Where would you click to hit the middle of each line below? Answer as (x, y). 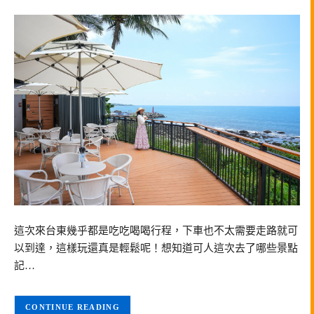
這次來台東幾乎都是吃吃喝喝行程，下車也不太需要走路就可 (156, 230)
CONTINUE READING (73, 307)
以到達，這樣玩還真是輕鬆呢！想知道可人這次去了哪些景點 (156, 248)
